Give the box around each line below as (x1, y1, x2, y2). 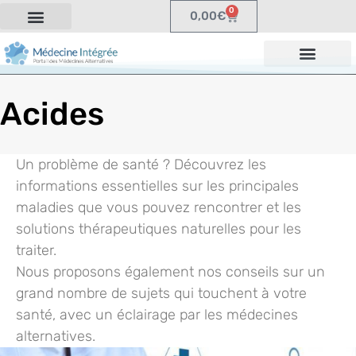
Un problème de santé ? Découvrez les (16, 156, 266, 173)
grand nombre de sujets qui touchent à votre (16, 284, 307, 302)
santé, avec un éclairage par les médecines (16, 306, 298, 323)
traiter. (16, 242, 56, 259)
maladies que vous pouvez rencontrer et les (16, 199, 301, 216)
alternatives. (16, 327, 95, 345)
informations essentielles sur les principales (16, 177, 299, 195)
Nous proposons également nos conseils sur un (16, 263, 325, 281)
